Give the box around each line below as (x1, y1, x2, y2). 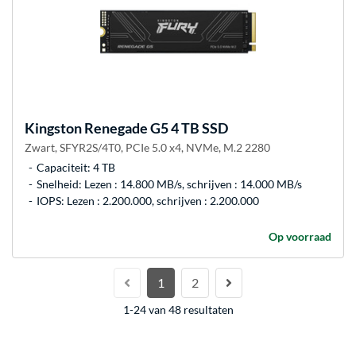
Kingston (25, 118, 82, 137)
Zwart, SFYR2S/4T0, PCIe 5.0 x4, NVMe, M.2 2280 (25, 140, 270, 154)
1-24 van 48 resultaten (122, 302, 234, 316)
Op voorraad (269, 229, 331, 243)
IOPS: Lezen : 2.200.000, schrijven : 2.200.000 (37, 193, 259, 207)
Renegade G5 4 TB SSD (82, 118, 228, 137)
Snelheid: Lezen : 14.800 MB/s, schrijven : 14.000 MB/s (37, 176, 302, 191)
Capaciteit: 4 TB (37, 160, 115, 174)
